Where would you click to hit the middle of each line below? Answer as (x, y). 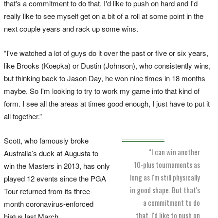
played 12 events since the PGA (55, 179)
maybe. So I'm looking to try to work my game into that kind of (102, 91)
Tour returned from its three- (48, 191)
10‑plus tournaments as (167, 164)
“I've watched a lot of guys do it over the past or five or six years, (106, 53)
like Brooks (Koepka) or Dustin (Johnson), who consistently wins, (107, 66)
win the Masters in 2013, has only (57, 166)
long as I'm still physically (165, 177)
